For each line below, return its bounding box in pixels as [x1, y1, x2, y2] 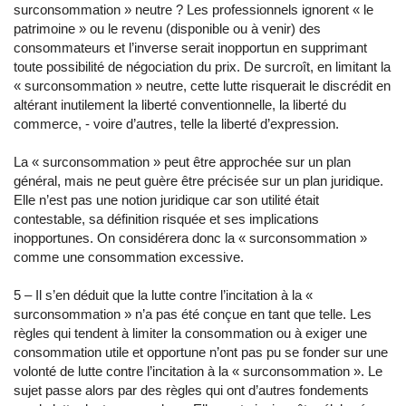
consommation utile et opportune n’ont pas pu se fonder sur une [14, 344, 388, 360]
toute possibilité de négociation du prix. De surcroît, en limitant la [14, 59, 391, 74]
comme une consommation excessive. [14, 249, 244, 265]
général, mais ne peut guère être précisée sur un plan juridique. [14, 173, 383, 188]
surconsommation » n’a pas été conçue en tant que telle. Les [14, 306, 372, 322]
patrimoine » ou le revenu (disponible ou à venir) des [14, 21, 321, 36]
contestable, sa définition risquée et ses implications [14, 211, 319, 227]
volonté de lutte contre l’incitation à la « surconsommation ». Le [14, 363, 382, 379]
